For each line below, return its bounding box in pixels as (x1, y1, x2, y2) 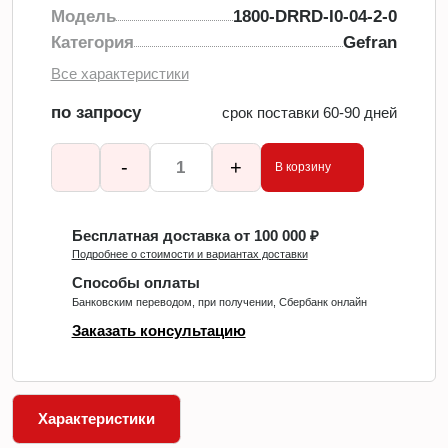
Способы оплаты (71, 275, 200, 292)
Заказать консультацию (71, 322, 246, 339)
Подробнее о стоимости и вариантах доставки (71, 248, 308, 261)
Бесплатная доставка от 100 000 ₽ (71, 228, 319, 245)
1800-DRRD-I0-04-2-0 (233, 5, 398, 26)
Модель (50, 5, 116, 26)
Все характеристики (50, 65, 189, 82)
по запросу (50, 102, 141, 123)
